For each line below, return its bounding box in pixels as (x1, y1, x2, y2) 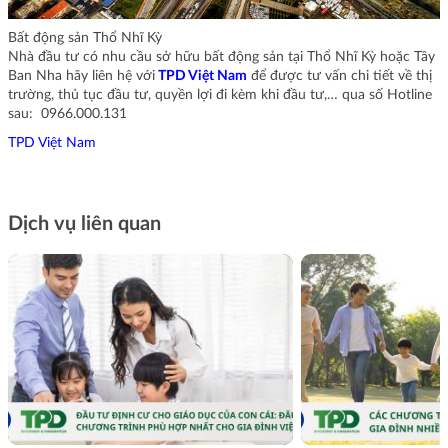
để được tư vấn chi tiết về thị (247, 69, 432, 84)
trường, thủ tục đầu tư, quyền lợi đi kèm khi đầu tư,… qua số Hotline (8, 88, 432, 103)
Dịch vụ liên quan (8, 214, 161, 235)
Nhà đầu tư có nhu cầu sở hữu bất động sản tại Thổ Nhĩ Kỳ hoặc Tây (8, 50, 435, 65)
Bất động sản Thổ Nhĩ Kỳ (8, 31, 162, 46)
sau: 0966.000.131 (8, 107, 127, 122)
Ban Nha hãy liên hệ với (8, 69, 155, 84)
